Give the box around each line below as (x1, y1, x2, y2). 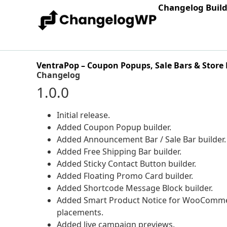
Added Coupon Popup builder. (57, 122, 171, 133)
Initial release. (57, 109, 110, 121)
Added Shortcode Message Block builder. (57, 182, 213, 194)
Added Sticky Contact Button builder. (57, 158, 196, 169)
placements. (57, 207, 103, 218)
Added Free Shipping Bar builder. (57, 146, 181, 157)
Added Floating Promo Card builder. (57, 170, 193, 181)
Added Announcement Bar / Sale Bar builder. (57, 134, 226, 145)
